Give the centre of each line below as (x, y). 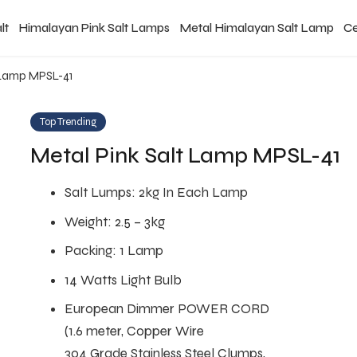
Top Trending (69, 122)
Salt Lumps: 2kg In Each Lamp (156, 192)
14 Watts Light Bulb (123, 280)
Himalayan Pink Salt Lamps (94, 28)
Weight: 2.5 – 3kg (114, 222)
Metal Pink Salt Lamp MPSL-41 (186, 155)
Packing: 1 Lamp (114, 251)
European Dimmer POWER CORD (167, 309)
